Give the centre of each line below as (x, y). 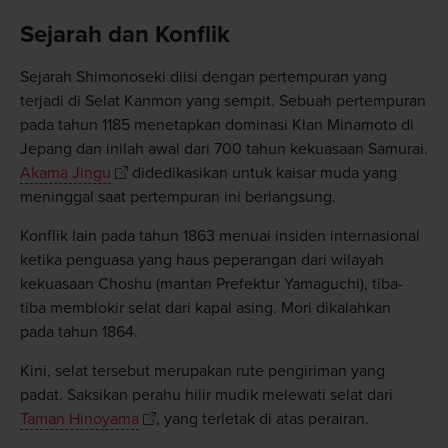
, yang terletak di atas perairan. (262, 419)
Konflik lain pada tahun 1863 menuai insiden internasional (219, 236)
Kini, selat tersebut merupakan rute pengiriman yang (202, 371)
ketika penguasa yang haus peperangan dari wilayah (201, 260)
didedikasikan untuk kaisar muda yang (262, 173)
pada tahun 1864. (78, 332)
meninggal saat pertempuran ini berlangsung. (177, 197)
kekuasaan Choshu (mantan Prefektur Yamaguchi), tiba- (211, 284)
